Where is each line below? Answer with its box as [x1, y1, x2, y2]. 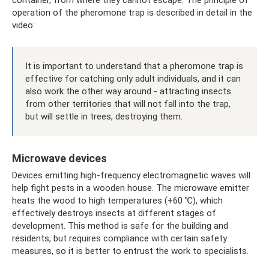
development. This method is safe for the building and [12, 220, 228, 231]
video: [12, 19, 35, 31]
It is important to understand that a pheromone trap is [25, 60, 243, 71]
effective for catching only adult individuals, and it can [25, 73, 241, 84]
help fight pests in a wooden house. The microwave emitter [12, 182, 249, 193]
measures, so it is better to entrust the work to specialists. [12, 245, 249, 256]
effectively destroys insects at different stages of [12, 207, 216, 219]
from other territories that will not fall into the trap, [25, 98, 231, 109]
